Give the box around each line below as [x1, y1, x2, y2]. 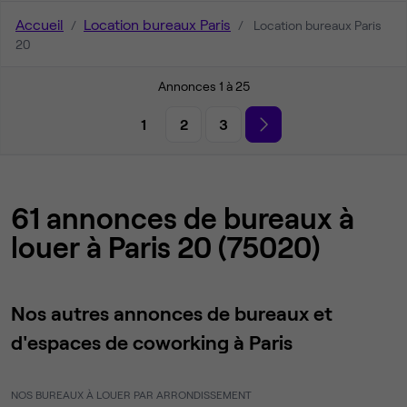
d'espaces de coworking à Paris [11, 330, 293, 354]
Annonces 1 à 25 [157, 78, 250, 94]
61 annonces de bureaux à [11, 200, 354, 236]
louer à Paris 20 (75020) [11, 229, 320, 265]
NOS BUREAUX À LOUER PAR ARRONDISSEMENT [11, 388, 252, 402]
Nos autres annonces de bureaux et [11, 301, 333, 325]
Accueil [15, 15, 64, 33]
